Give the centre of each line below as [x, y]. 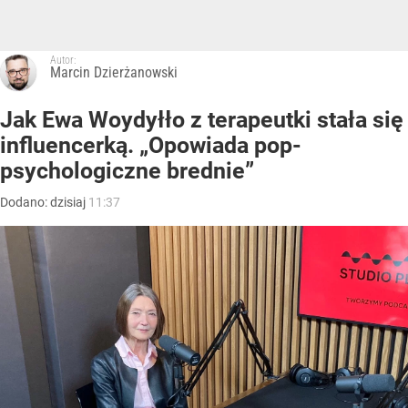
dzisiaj [69, 203]
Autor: [63, 61]
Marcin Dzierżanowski [114, 73]
